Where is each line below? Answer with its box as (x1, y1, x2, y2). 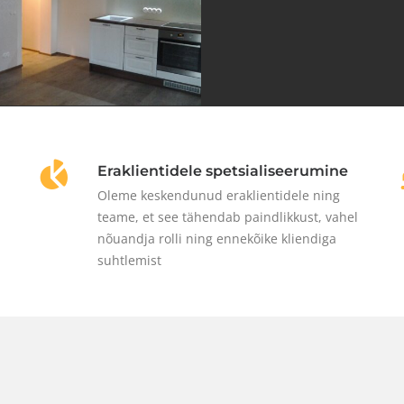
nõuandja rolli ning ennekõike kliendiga (97, 229, 336, 247)
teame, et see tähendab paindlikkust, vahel (97, 207, 358, 225)
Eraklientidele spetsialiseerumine (97, 161, 348, 179)
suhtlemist (97, 251, 161, 269)
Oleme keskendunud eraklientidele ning (97, 186, 340, 204)
